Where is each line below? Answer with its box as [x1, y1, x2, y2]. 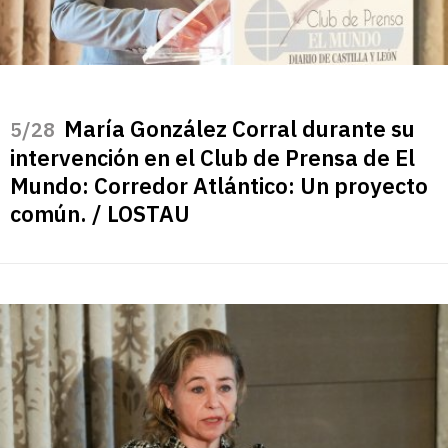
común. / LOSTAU [10, 199, 190, 229]
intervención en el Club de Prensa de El [10, 143, 415, 173]
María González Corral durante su [64, 114, 415, 144]
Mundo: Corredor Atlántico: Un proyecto [10, 171, 428, 201]
